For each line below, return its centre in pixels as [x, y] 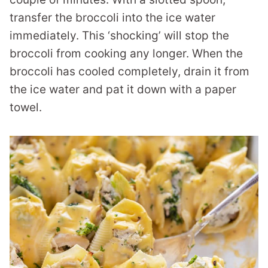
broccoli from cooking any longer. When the [126, 54]
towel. [26, 108]
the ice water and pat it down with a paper [123, 90]
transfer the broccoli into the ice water [112, 18]
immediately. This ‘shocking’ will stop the [119, 36]
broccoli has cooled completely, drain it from [130, 72]
